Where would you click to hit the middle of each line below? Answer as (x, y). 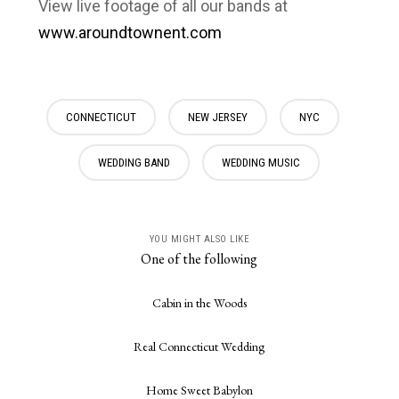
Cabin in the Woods (199, 302)
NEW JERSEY (218, 117)
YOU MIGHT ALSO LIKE (199, 239)
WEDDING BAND (134, 162)
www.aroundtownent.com (130, 32)
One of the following (199, 258)
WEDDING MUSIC (261, 162)
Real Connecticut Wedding (199, 346)
